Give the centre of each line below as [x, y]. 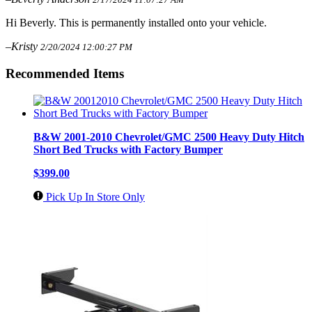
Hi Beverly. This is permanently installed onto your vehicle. [136, 23]
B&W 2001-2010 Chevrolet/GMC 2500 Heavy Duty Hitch [169, 136]
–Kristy [23, 47]
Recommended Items [65, 74]
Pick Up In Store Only [94, 196]
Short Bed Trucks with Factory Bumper [128, 149]
